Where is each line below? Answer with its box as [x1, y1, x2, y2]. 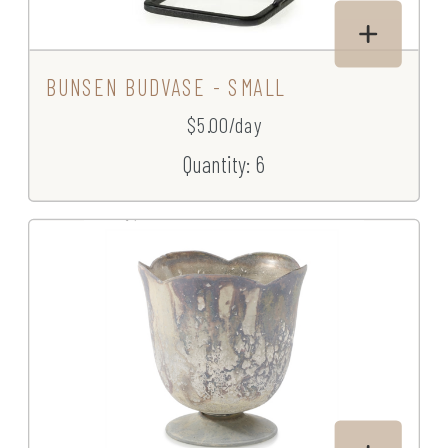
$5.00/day [186, 112, 262, 138]
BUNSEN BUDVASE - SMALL [46, 73, 286, 101]
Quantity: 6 [182, 150, 266, 178]
